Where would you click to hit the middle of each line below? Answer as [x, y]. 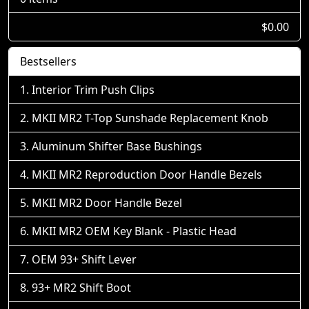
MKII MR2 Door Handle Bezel [107, 203]
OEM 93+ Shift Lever [84, 259]
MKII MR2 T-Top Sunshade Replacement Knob [150, 118]
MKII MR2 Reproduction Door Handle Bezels [147, 175]
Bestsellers [48, 61]
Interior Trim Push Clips [93, 90]
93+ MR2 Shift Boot [81, 288]
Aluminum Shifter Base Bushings [117, 146]
